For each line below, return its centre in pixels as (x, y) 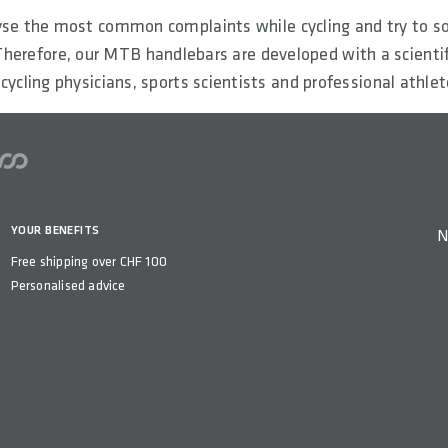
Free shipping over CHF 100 (89, 261)
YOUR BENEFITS (55, 230)
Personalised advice (68, 285)
